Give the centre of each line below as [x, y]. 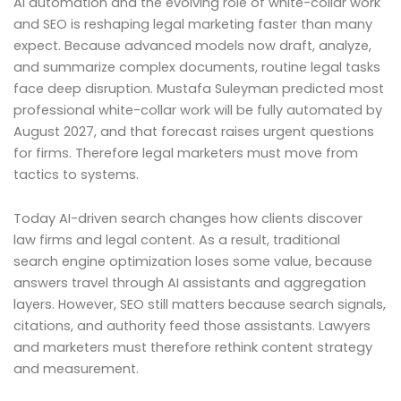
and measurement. [76, 369]
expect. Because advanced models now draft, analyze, [192, 45]
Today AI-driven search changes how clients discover [188, 219]
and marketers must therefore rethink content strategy [193, 348]
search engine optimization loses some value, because [193, 262]
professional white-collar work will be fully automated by [198, 110]
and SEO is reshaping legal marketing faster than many [193, 24]
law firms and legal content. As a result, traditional [177, 240]
